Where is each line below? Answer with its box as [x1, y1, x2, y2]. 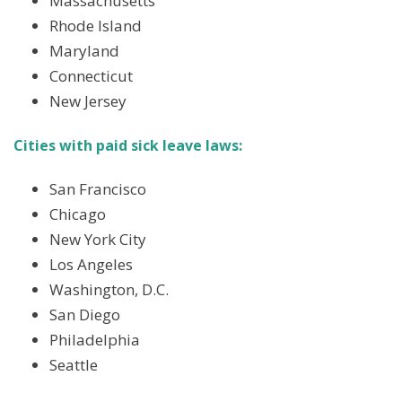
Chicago [49, 204, 106, 225]
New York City [49, 229, 146, 250]
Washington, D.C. [49, 279, 169, 301]
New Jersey [49, 90, 127, 111]
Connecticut [49, 65, 133, 86]
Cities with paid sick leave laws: [13, 135, 242, 156]
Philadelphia [49, 329, 140, 351]
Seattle [49, 354, 98, 376]
